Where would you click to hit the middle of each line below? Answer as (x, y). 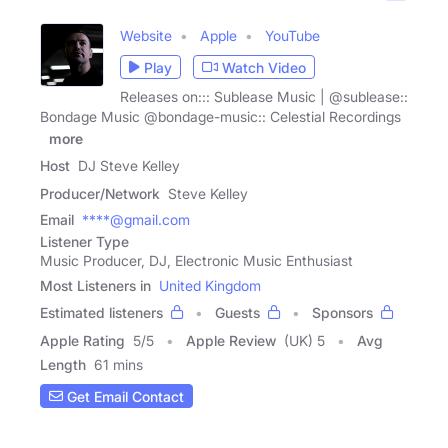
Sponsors (342, 313)
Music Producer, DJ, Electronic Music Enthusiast (196, 261)
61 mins (118, 365)
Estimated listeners (101, 313)
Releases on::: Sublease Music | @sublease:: (264, 97)
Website (146, 36)
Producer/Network (100, 194)
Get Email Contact (123, 396)
